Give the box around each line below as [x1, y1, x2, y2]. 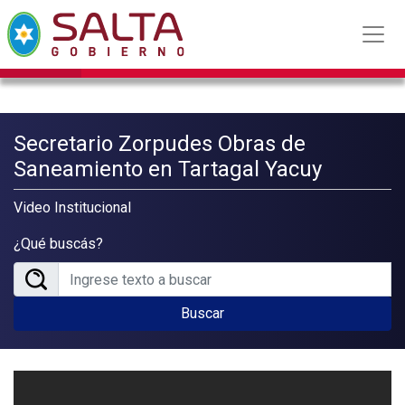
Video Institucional [14, 199, 131, 216]
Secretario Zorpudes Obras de [14, 131, 306, 156]
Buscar [181, 305, 224, 322]
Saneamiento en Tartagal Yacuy [14, 156, 322, 182]
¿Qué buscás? [14, 235, 103, 252]
